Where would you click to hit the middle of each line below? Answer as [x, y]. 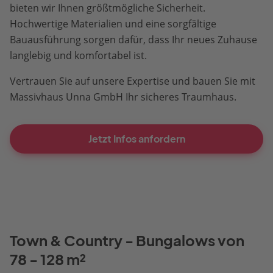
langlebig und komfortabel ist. [78, 55]
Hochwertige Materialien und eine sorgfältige [113, 23]
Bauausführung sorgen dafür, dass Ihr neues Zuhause [133, 39]
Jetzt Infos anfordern [136, 139]
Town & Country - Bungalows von [127, 240]
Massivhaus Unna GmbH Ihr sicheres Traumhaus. [123, 97]
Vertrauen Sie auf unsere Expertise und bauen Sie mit [133, 81]
